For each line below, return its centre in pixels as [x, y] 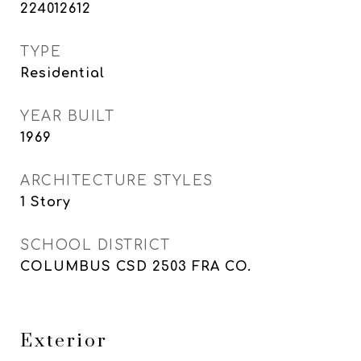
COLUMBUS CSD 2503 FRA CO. [136, 267]
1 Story [46, 202]
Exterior [64, 341]
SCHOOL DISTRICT [95, 245]
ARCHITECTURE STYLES [117, 181]
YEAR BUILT [67, 116]
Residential [62, 73]
